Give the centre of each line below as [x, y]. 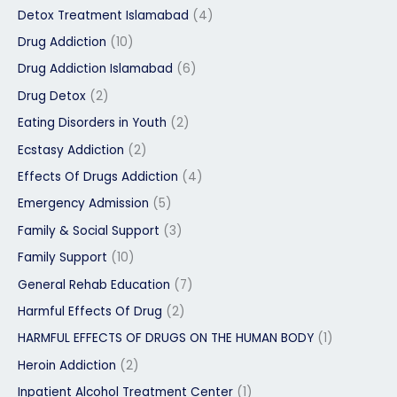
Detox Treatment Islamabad [103, 15]
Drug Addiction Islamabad [95, 69]
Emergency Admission [83, 204]
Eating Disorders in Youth [92, 123]
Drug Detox [52, 96]
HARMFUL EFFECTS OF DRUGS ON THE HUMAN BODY [166, 339]
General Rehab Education [94, 284]
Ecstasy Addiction [71, 150]
